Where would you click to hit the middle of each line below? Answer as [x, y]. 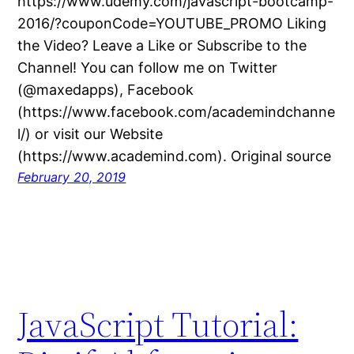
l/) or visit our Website [90, 134]
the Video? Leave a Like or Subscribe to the [162, 46]
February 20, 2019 [72, 177]
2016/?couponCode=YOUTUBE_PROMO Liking [172, 24]
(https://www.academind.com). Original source [175, 156]
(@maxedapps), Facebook [106, 90]
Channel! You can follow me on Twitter [148, 68]
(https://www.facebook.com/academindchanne [177, 112]
